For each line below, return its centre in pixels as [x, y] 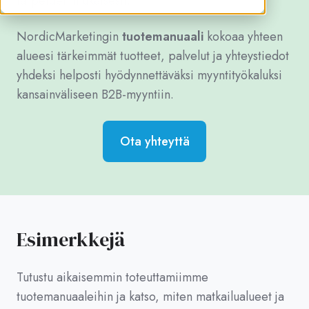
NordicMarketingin [69, 36]
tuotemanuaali [163, 36]
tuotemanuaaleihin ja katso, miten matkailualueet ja [150, 297]
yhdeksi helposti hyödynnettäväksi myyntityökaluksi [149, 75]
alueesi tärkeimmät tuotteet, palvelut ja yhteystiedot [153, 56]
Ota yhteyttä [154, 142]
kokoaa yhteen [243, 36]
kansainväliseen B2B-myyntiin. [95, 94]
